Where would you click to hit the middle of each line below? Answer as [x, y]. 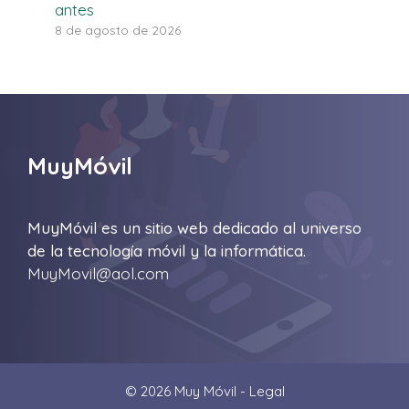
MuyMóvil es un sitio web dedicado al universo [194, 228]
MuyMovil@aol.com [98, 274]
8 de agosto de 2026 [118, 29]
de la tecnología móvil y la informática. [167, 251]
